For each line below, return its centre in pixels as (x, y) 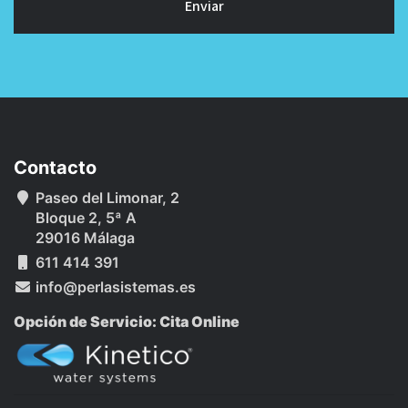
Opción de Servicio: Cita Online (127, 322)
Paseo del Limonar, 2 (106, 198)
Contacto (55, 168)
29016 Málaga (83, 238)
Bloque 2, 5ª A (84, 218)
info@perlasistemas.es (114, 287)
